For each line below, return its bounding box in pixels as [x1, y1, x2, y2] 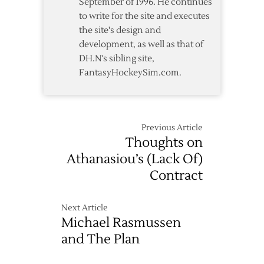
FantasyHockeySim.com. [79, 67, 181, 78]
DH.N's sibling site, [79, 53, 154, 64]
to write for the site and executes [79, 11, 210, 22]
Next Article [61, 203, 108, 213]
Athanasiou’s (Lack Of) [67, 151, 203, 167]
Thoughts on [126, 134, 203, 151]
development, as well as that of [79, 39, 203, 50]
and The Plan [61, 231, 140, 247]
